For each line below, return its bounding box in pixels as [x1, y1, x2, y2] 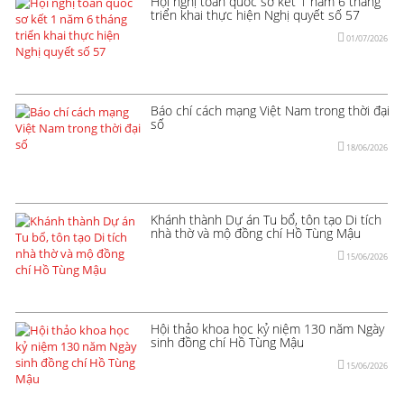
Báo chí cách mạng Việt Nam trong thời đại [151, 101, 390, 119]
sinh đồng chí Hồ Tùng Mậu [151, 333, 304, 351]
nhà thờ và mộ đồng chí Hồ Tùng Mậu [151, 224, 361, 242]
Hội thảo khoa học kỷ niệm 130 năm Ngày [151, 319, 384, 337]
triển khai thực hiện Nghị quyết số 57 [151, 5, 360, 23]
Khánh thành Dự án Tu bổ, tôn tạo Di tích [151, 210, 381, 228]
